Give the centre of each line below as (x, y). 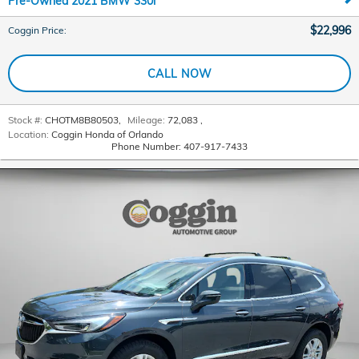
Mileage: (146, 120)
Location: (28, 135)
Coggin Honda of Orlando (107, 135)
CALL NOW (179, 73)
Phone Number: (146, 147)
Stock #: (25, 120)
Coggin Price (36, 30)
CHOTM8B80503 (82, 120)
